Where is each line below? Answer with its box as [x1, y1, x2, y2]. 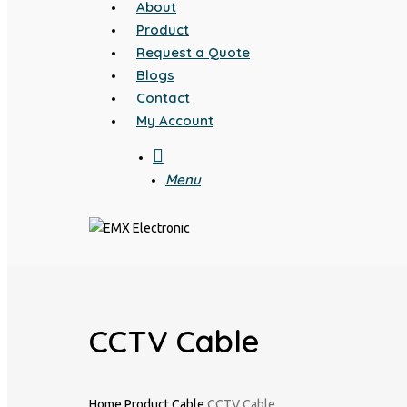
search [163, 143, 215, 164]
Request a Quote [136, 43, 250, 61]
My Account [136, 111, 213, 129]
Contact [136, 88, 190, 106]
